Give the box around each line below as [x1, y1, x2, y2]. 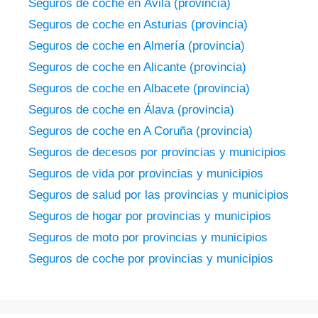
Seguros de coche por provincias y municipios [28, 251, 273, 265]
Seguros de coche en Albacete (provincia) [28, 81, 250, 95]
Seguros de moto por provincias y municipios [28, 230, 268, 244]
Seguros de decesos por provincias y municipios [28, 145, 286, 159]
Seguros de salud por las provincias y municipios [28, 187, 289, 202]
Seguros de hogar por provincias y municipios [28, 209, 271, 223]
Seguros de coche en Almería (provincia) [28, 38, 245, 53]
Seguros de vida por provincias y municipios [28, 166, 263, 180]
